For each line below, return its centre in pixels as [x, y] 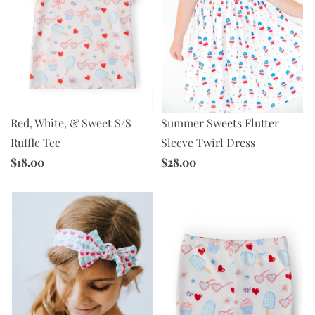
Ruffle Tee [36, 142]
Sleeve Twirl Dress [208, 142]
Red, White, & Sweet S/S [71, 122]
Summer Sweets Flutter [220, 122]
